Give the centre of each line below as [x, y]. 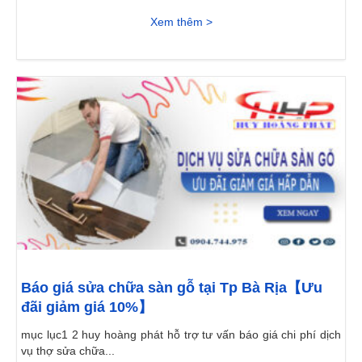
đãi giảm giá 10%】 [87, 307]
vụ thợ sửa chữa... [68, 350]
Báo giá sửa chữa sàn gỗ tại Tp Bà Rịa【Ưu [172, 287]
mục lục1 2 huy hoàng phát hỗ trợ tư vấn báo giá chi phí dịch [181, 334]
